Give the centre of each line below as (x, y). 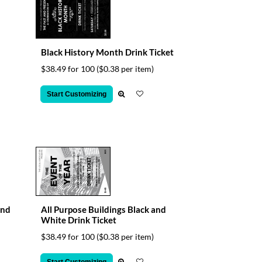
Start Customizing (77, 94)
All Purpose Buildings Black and (104, 209)
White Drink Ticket (79, 220)
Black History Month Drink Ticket (107, 52)
